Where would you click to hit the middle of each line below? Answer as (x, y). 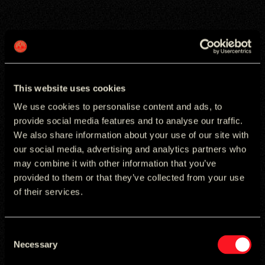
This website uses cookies (70, 88)
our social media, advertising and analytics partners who (130, 149)
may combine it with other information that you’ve (115, 163)
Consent (21, 232)
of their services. (48, 192)
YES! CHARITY (42, 256)
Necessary (35, 244)
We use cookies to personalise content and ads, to (118, 106)
